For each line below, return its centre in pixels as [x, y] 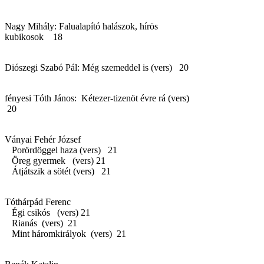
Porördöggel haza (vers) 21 [61, 150]
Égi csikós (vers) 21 [47, 212]
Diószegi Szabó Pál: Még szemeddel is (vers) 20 [97, 67]
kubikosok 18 [34, 37]
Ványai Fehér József [43, 139]
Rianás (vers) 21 [41, 223]
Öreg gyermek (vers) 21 [55, 160]
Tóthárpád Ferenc [38, 202]
